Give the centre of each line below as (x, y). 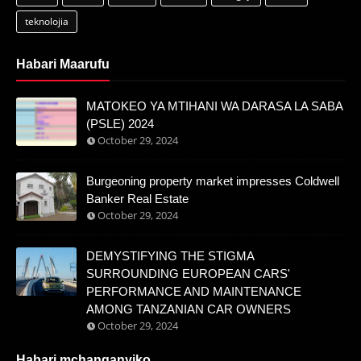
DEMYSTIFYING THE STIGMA (170, 256)
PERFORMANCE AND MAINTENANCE (194, 292)
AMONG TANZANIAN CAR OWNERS (189, 309)
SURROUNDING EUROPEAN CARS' (188, 274)
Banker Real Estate (137, 199)
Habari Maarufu (63, 64)
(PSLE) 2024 (120, 124)
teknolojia (47, 22)
